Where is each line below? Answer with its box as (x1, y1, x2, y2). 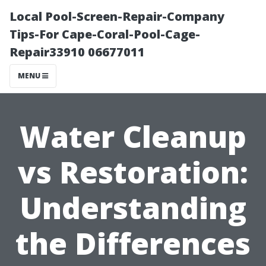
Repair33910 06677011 (9, 44, 145, 60)
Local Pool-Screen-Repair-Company (9, 8, 224, 24)
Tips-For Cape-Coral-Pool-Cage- (9, 26, 200, 42)
